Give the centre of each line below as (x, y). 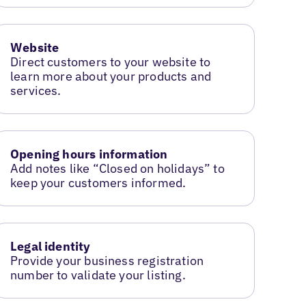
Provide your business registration (107, 260)
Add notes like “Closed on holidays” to (117, 168)
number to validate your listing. (98, 275)
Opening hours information (89, 154)
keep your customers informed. (98, 182)
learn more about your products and (111, 76)
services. (36, 91)
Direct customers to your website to (111, 62)
